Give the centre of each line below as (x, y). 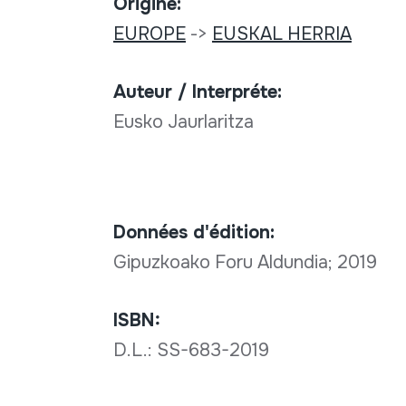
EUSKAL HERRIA (281, 34)
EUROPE (149, 34)
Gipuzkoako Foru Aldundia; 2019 (247, 262)
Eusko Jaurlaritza (183, 121)
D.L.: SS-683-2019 (193, 350)
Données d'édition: (193, 232)
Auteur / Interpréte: (197, 92)
